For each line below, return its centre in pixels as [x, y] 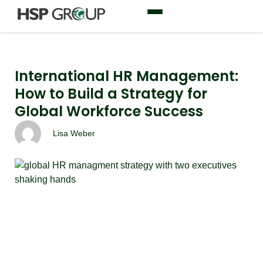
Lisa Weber [74, 133]
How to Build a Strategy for [111, 94]
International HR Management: [127, 76]
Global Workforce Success [109, 111]
